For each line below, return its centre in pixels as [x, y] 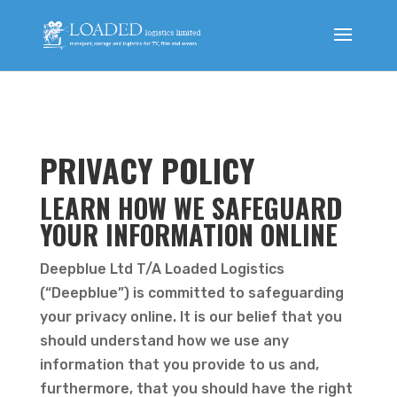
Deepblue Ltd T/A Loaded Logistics [162, 269]
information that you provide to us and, [179, 365]
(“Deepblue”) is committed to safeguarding [191, 293]
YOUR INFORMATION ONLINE [188, 234]
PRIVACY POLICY [147, 170]
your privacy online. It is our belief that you [191, 317]
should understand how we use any [164, 341]
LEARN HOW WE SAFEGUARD [191, 208]
